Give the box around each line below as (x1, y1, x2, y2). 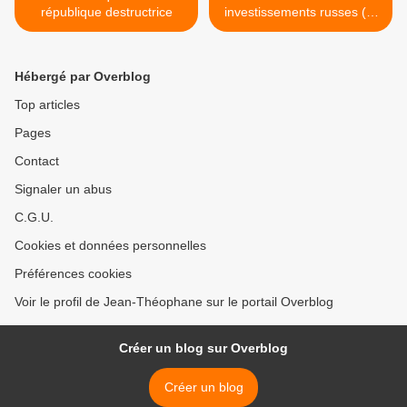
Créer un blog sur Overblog (119, 341, 288, 356)
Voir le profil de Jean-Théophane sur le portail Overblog (15, 294, 333, 310)
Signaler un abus (15, 182, 112, 197)
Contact (15, 154, 59, 169)
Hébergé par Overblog (15, 69, 151, 84)
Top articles (15, 97, 80, 113)
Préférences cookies (15, 266, 132, 282)
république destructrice (40, 5, 173, 20)
